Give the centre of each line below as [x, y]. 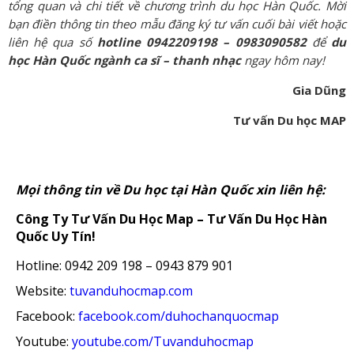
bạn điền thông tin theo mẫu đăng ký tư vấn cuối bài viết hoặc [177, 23]
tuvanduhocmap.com [131, 290]
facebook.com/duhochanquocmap [179, 316]
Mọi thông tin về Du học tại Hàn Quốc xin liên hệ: [171, 189]
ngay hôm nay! [283, 60]
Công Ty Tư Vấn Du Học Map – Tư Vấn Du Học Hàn [171, 218]
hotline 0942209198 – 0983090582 [201, 41]
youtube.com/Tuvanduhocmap [163, 341]
